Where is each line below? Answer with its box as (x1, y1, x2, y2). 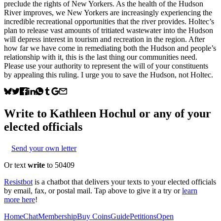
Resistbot (4, 177, 33, 186)
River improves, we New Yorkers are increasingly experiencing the (4, 8, 212, 17)
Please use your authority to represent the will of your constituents (4, 61, 208, 70)
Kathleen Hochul (50, 107, 136, 120)
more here (4, 195, 35, 204)
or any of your (136, 107, 211, 120)
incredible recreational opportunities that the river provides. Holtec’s (4, 17, 214, 26)
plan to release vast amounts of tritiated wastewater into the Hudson (4, 26, 213, 35)
